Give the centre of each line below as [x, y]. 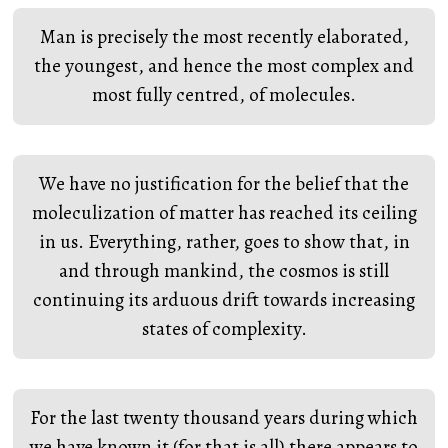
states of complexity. [224, 329]
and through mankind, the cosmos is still [224, 271]
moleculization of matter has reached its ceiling [224, 213]
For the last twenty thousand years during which [224, 418]
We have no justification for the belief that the [224, 184]
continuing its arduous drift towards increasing [224, 300]
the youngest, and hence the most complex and [224, 66]
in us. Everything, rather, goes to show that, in [224, 242]
